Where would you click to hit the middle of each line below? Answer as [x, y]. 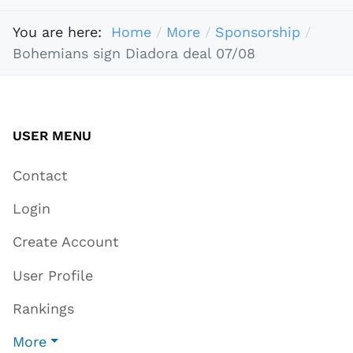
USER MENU [52, 135]
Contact [40, 175]
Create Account [66, 242]
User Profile [53, 275]
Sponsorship [257, 32]
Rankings [43, 308]
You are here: [62, 32]
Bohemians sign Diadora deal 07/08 [134, 54]
